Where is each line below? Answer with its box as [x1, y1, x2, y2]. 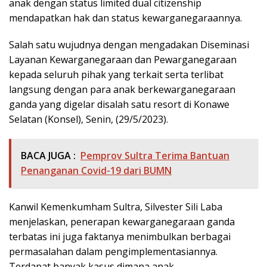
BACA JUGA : [21, 149, 76, 163]
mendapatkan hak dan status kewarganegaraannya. [9, 11, 242, 25]
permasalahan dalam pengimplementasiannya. [9, 245, 218, 259]
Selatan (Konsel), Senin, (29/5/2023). [9, 113, 168, 126]
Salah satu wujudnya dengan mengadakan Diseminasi [9, 38, 249, 52]
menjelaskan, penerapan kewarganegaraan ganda [9, 215, 235, 229]
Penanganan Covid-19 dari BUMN [21, 164, 172, 178]
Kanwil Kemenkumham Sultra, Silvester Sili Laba [9, 200, 222, 214]
